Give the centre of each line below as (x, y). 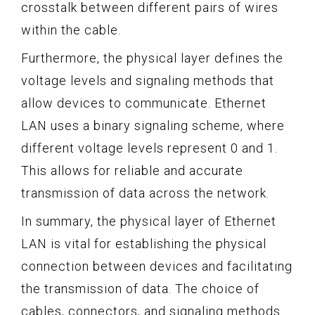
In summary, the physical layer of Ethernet (149, 221)
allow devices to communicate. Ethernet (144, 103)
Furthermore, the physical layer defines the (152, 58)
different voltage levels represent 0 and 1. (149, 148)
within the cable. (71, 30)
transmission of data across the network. (145, 193)
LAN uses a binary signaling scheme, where (153, 125)
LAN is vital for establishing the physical (144, 243)
